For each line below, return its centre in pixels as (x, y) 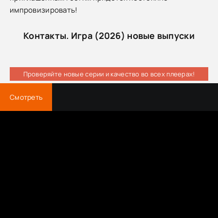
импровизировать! (44, 10)
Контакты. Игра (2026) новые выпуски (109, 35)
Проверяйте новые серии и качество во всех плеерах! (109, 74)
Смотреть (26, 97)
